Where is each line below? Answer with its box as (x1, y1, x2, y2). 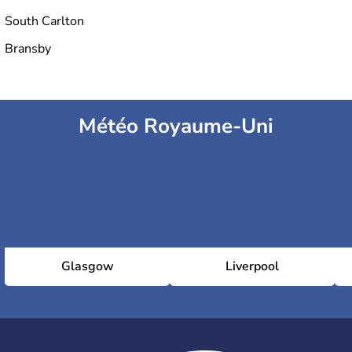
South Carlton (5, 13, 84, 31)
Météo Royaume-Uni (79, 112, 273, 141)
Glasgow (60, 258, 114, 276)
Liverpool (225, 258, 279, 276)
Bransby (5, 40, 51, 58)
